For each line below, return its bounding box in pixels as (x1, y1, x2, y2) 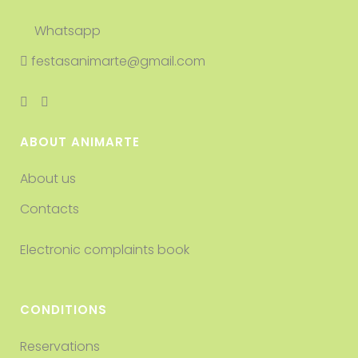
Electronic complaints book (20, 241, 193, 259)
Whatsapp (31, 22, 101, 40)
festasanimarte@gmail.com (28, 52, 205, 70)
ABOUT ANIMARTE (20, 133, 140, 150)
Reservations (20, 337, 100, 356)
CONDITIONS (20, 301, 107, 318)
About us (20, 169, 76, 188)
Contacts (20, 200, 79, 218)
